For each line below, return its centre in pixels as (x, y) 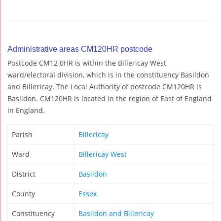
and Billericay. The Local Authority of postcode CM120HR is (105, 86)
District (24, 174)
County (23, 193)
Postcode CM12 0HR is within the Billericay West (87, 63)
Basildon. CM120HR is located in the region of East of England (110, 98)
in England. (26, 110)
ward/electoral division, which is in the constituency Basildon (108, 74)
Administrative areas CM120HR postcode (80, 49)
